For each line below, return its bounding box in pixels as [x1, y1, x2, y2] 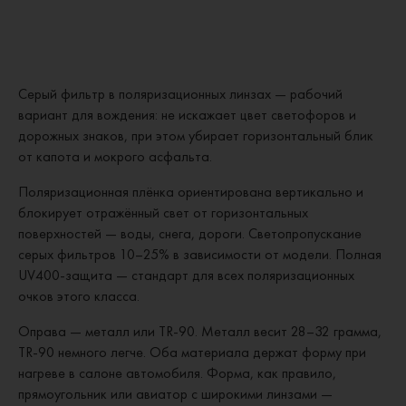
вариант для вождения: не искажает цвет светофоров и [18, 105, 356, 124]
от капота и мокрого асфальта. [18, 147, 212, 166]
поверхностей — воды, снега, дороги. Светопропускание [18, 224, 362, 243]
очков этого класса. [18, 286, 140, 305]
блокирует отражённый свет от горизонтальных [18, 203, 308, 222]
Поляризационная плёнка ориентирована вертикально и [18, 182, 363, 201]
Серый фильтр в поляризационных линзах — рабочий [18, 84, 343, 103]
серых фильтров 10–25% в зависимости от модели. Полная [18, 245, 382, 264]
